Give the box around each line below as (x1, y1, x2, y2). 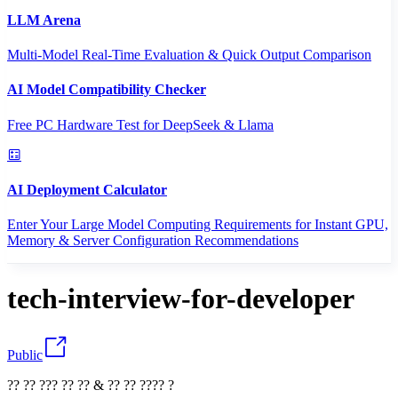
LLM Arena (7, 12, 81, 28)
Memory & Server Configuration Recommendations (7, 233, 298, 249)
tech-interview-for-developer (7, 283, 354, 315)
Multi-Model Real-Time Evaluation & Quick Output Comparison (7, 46, 371, 62)
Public (7, 346, 43, 362)
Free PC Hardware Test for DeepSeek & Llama (7, 116, 274, 132)
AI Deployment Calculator (7, 181, 167, 197)
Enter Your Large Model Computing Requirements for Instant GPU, (7, 217, 388, 233)
